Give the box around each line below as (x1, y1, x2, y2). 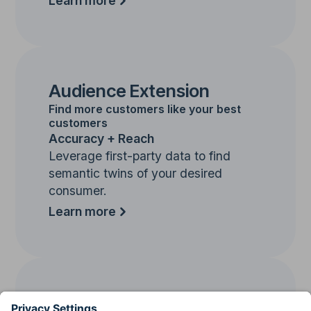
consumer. (49, 183, 108, 198)
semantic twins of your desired (49, 165, 223, 180)
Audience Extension (49, 79, 210, 101)
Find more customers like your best (49, 101, 242, 116)
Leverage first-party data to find (49, 148, 231, 163)
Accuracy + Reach (49, 131, 155, 146)
